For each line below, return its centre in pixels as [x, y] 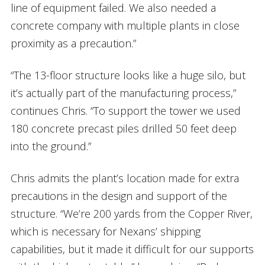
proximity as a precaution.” [73, 43]
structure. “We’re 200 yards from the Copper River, [131, 213]
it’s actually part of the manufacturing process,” [123, 93]
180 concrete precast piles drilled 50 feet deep [123, 128]
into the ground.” [51, 146]
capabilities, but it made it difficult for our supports [132, 249]
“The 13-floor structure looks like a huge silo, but [128, 75]
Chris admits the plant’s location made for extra [125, 178]
